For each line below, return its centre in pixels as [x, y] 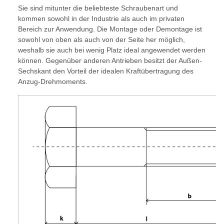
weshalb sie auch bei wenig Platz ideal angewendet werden [112, 50]
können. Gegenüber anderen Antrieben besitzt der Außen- [110, 61]
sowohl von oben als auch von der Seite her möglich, [101, 40]
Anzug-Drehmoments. [53, 82]
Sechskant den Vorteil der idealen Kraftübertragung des [106, 71]
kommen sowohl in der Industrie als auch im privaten [101, 19]
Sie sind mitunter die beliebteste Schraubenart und [98, 8]
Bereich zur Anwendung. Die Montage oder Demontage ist [110, 29]
